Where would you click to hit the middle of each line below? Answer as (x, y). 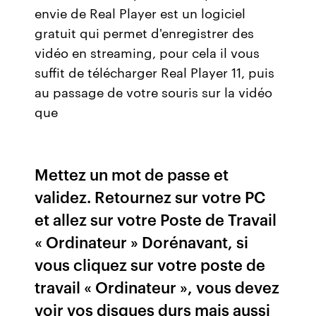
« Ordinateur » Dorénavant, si (142, 242)
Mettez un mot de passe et (132, 174)
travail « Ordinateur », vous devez (157, 287)
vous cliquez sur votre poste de (150, 264)
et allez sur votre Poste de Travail (156, 219)
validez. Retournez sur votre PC (150, 196)
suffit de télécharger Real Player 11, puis (155, 72)
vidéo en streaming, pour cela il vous (147, 52)
